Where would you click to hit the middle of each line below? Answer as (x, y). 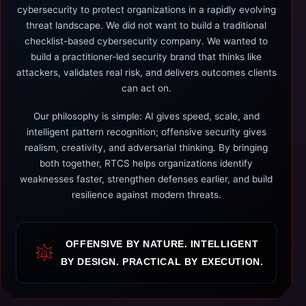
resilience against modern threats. (146, 195)
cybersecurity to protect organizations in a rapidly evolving (146, 10)
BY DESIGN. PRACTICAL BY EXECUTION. (162, 262)
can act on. (146, 88)
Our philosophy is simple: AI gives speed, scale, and (146, 116)
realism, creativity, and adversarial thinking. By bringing (146, 148)
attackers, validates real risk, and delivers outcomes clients (146, 72)
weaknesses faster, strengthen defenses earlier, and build (146, 179)
